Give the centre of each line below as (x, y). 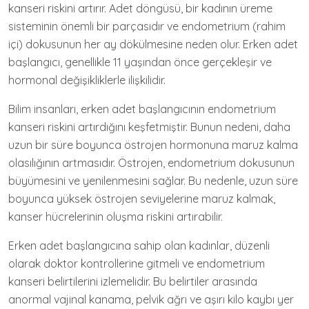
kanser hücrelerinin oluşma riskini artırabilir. (116, 217)
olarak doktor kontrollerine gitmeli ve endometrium (137, 263)
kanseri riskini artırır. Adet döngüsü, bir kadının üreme (140, 8)
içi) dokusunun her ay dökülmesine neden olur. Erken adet (153, 44)
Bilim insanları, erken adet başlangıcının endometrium (142, 109)
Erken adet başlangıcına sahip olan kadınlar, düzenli (139, 246)
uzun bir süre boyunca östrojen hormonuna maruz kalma (153, 145)
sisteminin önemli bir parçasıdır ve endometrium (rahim (147, 26)
